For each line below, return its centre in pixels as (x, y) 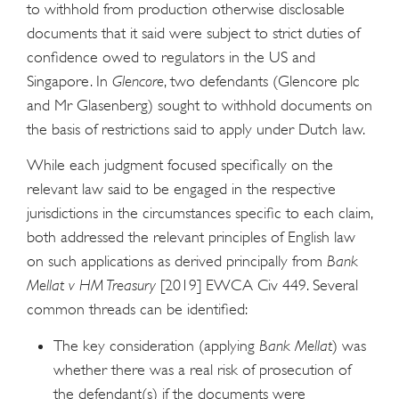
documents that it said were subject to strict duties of (193, 33)
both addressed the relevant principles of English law (191, 237)
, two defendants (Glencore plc (262, 81)
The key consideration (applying (156, 345)
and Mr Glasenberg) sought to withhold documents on (199, 105)
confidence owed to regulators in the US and (171, 57)
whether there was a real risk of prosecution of (202, 369)
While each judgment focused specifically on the (180, 165)
